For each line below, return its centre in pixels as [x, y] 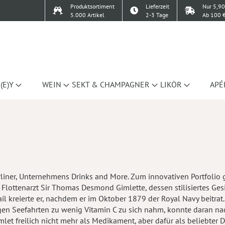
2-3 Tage [157, 15]
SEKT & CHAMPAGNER [110, 84]
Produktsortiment [92, 6]
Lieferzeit [157, 6]
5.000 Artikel [87, 15]
